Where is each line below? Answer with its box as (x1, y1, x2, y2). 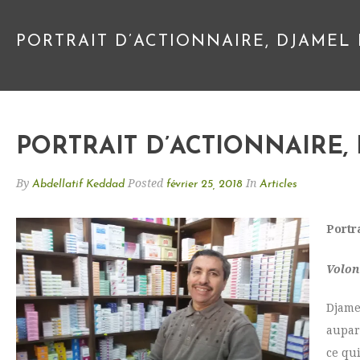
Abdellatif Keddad (32, 178, 125, 190)
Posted (128, 177, 166, 190)
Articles (260, 178, 297, 190)
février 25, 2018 (166, 178, 243, 190)
